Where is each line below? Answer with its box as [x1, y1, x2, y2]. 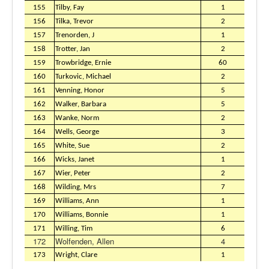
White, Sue [55, 142, 89, 150]
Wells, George [55, 128, 99, 136]
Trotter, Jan [55, 45, 90, 53]
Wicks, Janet [55, 156, 94, 163]
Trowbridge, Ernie [55, 59, 111, 67]
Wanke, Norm [55, 114, 99, 122]
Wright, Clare [55, 251, 97, 259]
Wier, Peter [55, 169, 91, 177]
